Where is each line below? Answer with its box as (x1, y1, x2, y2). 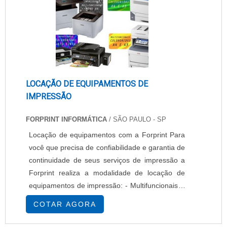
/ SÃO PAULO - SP (107, 116, 166, 123)
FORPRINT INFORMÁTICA (26, 116, 107, 123)
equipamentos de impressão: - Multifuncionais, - (29, 181, 125, 190)
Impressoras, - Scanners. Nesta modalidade (29, 194, 123, 202)
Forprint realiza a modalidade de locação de (29, 169, 185, 177)
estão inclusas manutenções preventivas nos (29, 207, 185, 215)
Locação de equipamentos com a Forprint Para (29, 131, 170, 139)
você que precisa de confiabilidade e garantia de (29, 143, 185, 152)
